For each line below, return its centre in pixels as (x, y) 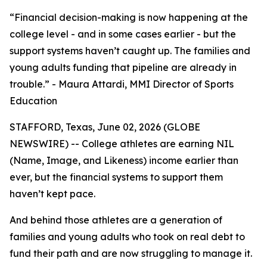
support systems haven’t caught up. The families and (130, 51)
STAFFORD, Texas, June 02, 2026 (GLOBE (105, 127)
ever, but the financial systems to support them (116, 177)
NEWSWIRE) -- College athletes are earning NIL (122, 144)
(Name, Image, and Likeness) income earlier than (124, 160)
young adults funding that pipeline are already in (123, 67)
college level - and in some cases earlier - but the (123, 34)
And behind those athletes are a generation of (116, 220)
